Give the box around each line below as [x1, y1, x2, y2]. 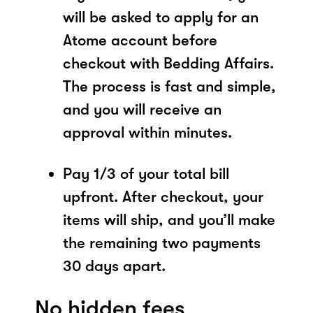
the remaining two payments [63, 233, 261, 252]
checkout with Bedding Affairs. [63, 54, 274, 72]
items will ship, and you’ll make [63, 210, 275, 228]
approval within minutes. [63, 123, 232, 141]
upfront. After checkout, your [63, 187, 263, 205]
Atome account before [63, 31, 217, 49]
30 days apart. [63, 256, 166, 275]
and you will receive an [63, 100, 221, 118]
